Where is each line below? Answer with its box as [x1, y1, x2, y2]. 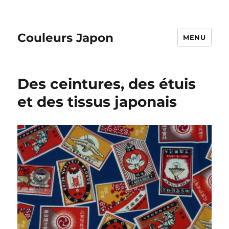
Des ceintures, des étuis [17, 75, 196, 93]
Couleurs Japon [17, 30, 114, 45]
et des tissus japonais [17, 93, 177, 110]
